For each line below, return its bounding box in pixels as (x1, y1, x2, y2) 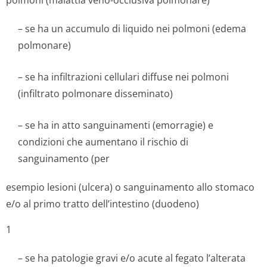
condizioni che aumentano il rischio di (18, 135, 188, 148)
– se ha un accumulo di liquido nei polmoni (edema (18, 22, 246, 35)
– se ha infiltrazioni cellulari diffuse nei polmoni (18, 70, 229, 83)
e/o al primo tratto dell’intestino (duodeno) (6, 197, 199, 210)
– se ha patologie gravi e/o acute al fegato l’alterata (18, 252, 246, 265)
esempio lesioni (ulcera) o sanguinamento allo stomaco (6, 181, 254, 194)
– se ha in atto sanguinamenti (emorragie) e (18, 119, 213, 132)
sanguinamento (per (18, 152, 110, 165)
